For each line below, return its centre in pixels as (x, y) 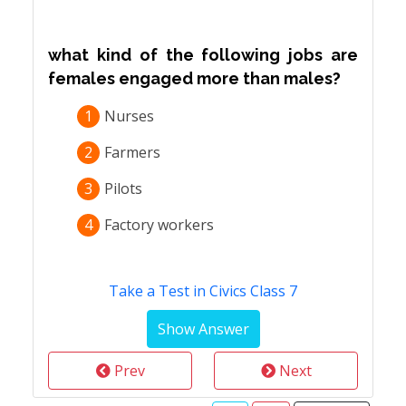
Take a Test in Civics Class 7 (203, 291)
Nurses (129, 116)
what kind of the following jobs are (203, 55)
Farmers (132, 152)
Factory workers (159, 225)
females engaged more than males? (194, 78)
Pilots (123, 188)
